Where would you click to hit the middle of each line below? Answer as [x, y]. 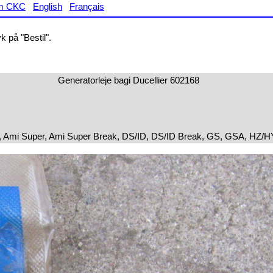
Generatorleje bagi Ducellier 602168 [129, 80]
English [48, 6]
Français [87, 6]
